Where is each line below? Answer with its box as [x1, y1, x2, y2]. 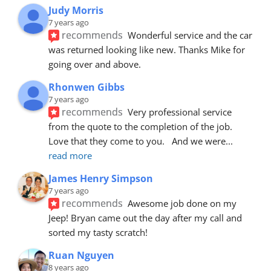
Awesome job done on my [128, 197, 237, 209]
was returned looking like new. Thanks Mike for [48, 43, 245, 56]
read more [48, 149, 92, 162]
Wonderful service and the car [128, 28, 253, 41]
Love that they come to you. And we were [48, 134, 226, 147]
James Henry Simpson [48, 171, 153, 185]
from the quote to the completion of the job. [48, 120, 232, 132]
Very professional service [128, 105, 232, 118]
